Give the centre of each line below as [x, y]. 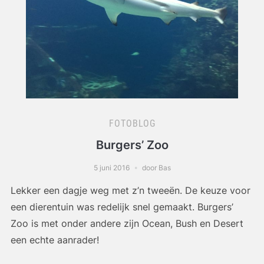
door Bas [156, 167]
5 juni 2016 [111, 167]
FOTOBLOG [132, 123]
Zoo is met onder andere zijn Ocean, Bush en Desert [127, 223]
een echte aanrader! [55, 240]
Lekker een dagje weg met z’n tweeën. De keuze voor [130, 190]
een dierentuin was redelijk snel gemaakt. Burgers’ [122, 207]
